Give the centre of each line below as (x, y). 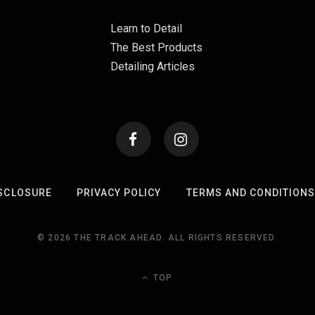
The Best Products (157, 47)
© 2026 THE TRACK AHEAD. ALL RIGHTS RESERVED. (157, 238)
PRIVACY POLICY (119, 193)
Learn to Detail (147, 28)
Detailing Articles (153, 66)
